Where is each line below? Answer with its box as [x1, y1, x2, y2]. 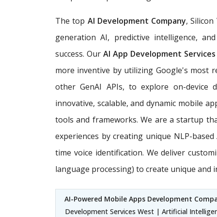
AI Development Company [87, 15, 186, 26]
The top [55, 15, 88, 26]
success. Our [55, 48, 104, 59]
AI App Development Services [103, 48, 216, 59]
